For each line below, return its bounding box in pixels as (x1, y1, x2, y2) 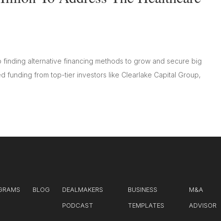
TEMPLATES (127, 201, 164, 209)
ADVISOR (189, 201, 217, 209)
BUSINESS (127, 185, 157, 193)
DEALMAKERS (62, 185, 104, 193)
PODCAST (62, 201, 94, 209)
